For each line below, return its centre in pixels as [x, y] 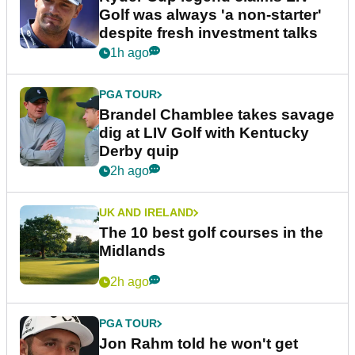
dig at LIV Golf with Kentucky [204, 133]
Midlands [132, 251]
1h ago [130, 53]
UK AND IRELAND [146, 213]
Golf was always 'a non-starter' [210, 15]
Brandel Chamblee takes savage [217, 115]
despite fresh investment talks [208, 33]
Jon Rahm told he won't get [198, 344]
